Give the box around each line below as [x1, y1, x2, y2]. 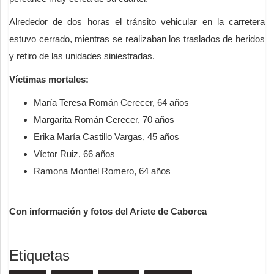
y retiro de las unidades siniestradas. [9, 50, 155, 61]
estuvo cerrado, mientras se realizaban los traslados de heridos [9, 33, 265, 44]
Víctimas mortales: [9, 73, 89, 84]
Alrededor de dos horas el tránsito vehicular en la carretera [9, 16, 265, 27]
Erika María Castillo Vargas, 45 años [34, 131, 179, 142]
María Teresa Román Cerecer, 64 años [34, 97, 189, 108]
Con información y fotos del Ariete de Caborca [9, 206, 207, 217]
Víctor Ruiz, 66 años [34, 148, 115, 159]
